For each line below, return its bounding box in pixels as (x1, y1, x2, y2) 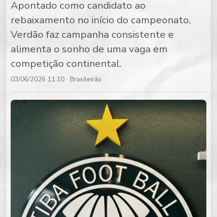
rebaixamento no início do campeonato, (11, 13, 191, 27)
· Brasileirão (64, 74, 102, 84)
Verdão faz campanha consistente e (11, 27, 174, 41)
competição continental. (11, 56, 122, 70)
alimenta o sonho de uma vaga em (11, 42, 168, 56)
